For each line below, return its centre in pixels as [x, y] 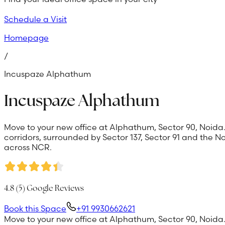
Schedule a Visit [35, 19]
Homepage [26, 38]
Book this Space [35, 208]
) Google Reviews [53, 188]
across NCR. [28, 147]
